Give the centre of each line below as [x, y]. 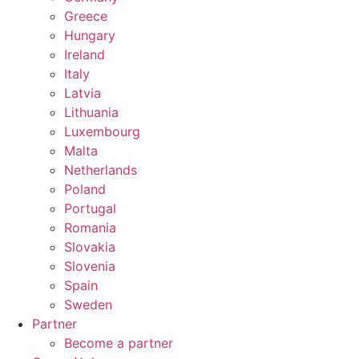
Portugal [90, 208]
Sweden [88, 305]
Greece [86, 16]
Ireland [85, 54]
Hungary [90, 35]
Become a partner [119, 343]
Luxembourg [102, 131]
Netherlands [101, 170]
